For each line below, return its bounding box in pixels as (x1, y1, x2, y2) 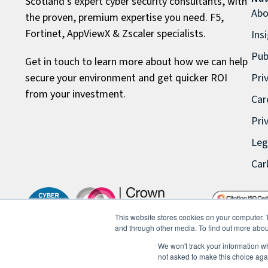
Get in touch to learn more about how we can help (25, 54, 248, 70)
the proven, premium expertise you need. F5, (25, 10, 224, 26)
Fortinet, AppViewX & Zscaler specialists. (25, 26, 208, 42)
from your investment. (25, 87, 126, 102)
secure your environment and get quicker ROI (25, 71, 227, 86)
